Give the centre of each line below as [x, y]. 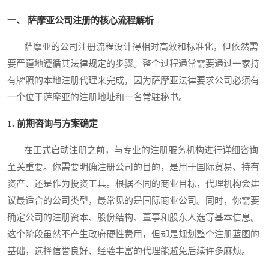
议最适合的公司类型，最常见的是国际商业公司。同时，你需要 [133, 201]
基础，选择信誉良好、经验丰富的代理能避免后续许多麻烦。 [129, 251]
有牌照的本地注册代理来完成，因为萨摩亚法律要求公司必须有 [133, 81]
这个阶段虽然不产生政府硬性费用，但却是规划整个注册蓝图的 [133, 234]
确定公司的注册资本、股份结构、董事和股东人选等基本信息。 [133, 218]
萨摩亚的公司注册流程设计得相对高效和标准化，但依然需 [133, 47]
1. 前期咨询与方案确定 [53, 124]
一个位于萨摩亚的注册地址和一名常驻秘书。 [97, 98]
